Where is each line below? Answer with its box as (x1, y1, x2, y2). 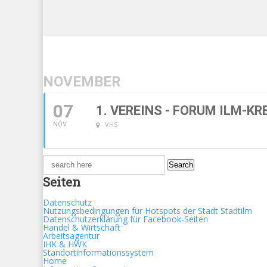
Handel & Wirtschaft (43, 222, 120, 233)
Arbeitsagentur (43, 230, 100, 241)
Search (42, 153, 69, 164)
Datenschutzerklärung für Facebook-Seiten (43, 213, 208, 225)
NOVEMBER (43, 73, 121, 90)
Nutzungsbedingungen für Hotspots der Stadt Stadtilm (43, 205, 252, 216)
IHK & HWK (43, 238, 87, 250)
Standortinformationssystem (43, 247, 154, 258)
